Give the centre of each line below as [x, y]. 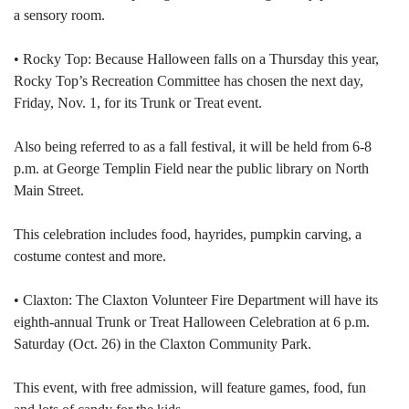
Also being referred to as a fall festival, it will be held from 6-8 [193, 147]
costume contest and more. [90, 257]
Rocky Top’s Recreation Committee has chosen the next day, [189, 81]
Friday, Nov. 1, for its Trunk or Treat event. [138, 103]
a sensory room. [59, 16]
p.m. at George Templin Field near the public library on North [191, 169]
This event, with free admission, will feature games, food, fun [190, 388]
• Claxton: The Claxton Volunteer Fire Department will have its [196, 300]
